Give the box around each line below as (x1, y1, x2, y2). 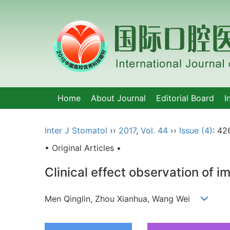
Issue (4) (179, 125, 213, 136)
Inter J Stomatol (45, 125, 107, 136)
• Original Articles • (45, 143, 121, 153)
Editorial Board (156, 93, 214, 103)
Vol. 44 (141, 125, 168, 136)
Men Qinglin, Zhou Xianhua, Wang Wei (45, 194, 200, 204)
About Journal (91, 93, 146, 103)
